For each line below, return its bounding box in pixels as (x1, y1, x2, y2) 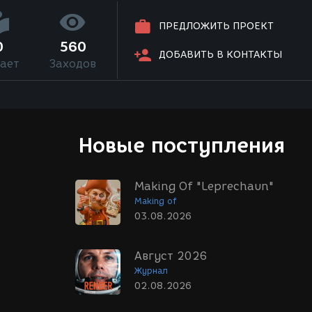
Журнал (134, 265, 168, 276)
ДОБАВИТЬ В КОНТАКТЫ (159, 49, 283, 61)
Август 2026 (134, 249, 208, 263)
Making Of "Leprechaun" (134, 180, 274, 193)
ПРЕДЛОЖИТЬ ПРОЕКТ (159, 20, 274, 33)
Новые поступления (79, 133, 285, 157)
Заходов (49, 57, 96, 70)
